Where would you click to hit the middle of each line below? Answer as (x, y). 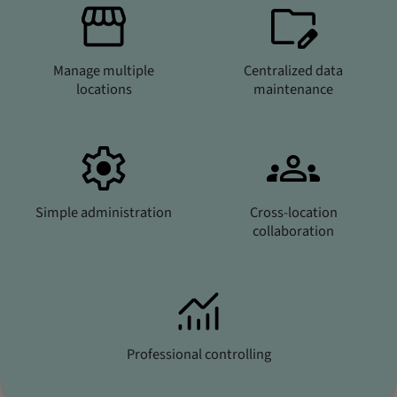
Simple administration (104, 212)
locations (104, 89)
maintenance (293, 89)
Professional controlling (198, 354)
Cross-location (293, 212)
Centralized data (293, 70)
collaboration (293, 231)
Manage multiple (104, 70)
